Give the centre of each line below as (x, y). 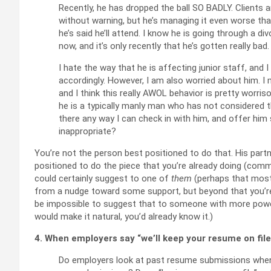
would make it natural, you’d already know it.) (124, 216)
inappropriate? (87, 131)
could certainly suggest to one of (103, 178)
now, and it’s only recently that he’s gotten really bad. (164, 46)
